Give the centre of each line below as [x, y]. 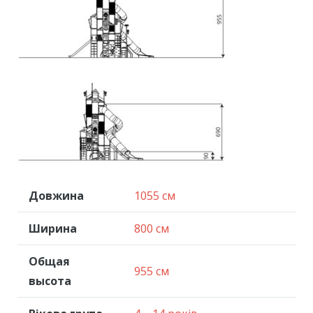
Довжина [56, 196]
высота [50, 281]
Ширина [53, 228]
